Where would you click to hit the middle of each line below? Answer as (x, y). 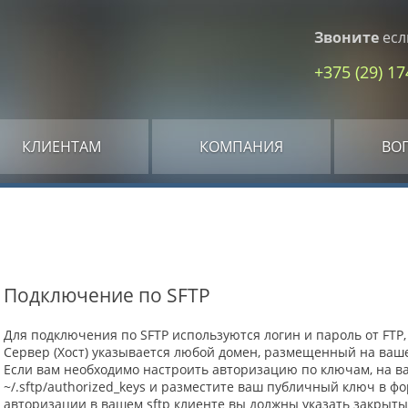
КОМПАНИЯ (241, 147)
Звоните (347, 37)
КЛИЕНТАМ (61, 147)
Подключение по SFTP (107, 295)
